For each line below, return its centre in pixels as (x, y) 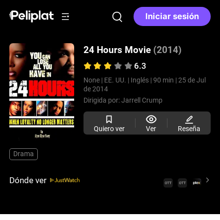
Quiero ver (109, 128)
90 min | (165, 80)
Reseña (189, 128)
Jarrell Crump (142, 100)
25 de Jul (192, 80)
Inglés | (141, 80)
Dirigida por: (102, 100)
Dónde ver (28, 180)
